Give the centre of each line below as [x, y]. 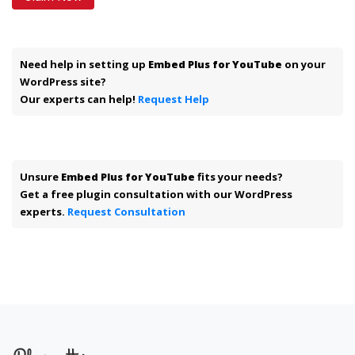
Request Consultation [126, 211]
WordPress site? [63, 81]
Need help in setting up [84, 64]
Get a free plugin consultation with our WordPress [156, 194]
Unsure [40, 176]
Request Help [174, 99]
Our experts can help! [79, 99]
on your [304, 64]
